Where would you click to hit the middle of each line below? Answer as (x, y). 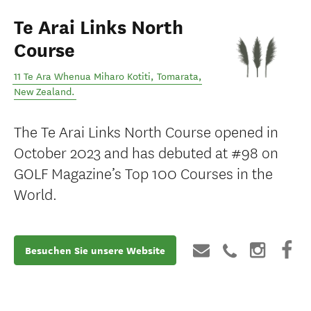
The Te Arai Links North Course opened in (146, 131)
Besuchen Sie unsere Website (95, 250)
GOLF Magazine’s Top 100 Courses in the (143, 173)
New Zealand (43, 92)
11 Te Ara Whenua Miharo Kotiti (82, 77)
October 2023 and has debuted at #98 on (146, 152)
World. (35, 193)
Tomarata (178, 77)
